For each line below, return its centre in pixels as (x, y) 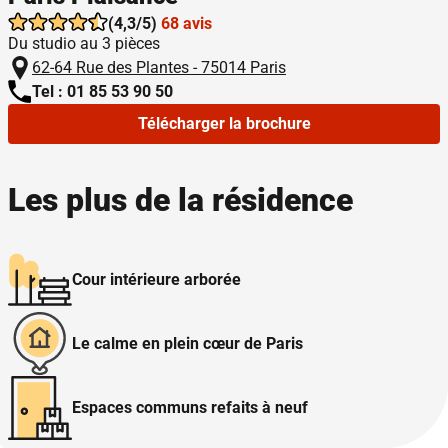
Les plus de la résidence (180, 200)
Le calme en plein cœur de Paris (187, 343)
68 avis (186, 23)
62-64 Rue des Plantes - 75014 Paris (159, 67)
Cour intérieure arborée (156, 279)
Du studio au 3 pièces (84, 43)
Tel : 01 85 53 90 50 (102, 91)
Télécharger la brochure (224, 123)
